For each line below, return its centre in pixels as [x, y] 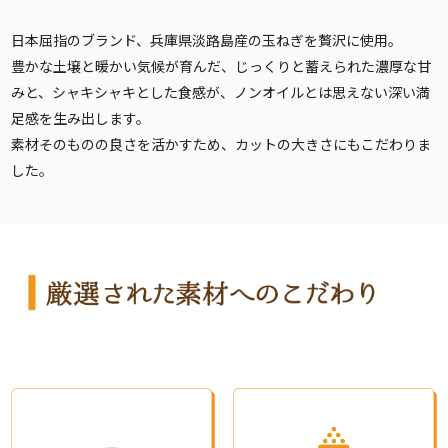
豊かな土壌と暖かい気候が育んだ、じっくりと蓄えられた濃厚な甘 [221, 66]
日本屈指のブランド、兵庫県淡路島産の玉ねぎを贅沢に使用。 [207, 40]
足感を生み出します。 [81, 118]
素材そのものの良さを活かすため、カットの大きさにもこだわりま [221, 144]
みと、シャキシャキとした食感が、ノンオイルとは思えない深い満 [221, 92]
